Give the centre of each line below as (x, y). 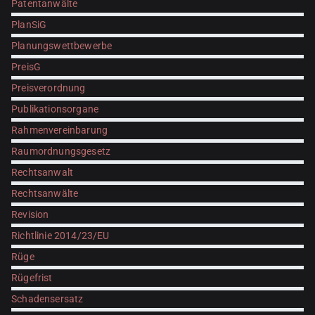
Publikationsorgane (55, 109)
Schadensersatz (47, 299)
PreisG (26, 67)
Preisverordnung (49, 88)
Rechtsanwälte (45, 193)
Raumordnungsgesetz (61, 151)
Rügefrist (32, 278)
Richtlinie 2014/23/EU (60, 236)
